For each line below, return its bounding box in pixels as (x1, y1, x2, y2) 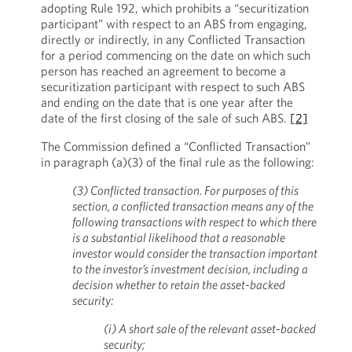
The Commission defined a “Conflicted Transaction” (40, 138, 310, 154)
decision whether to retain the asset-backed (71, 277, 285, 292)
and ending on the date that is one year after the (40, 94, 293, 110)
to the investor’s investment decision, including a (71, 261, 308, 277)
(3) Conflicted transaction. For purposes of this (71, 182, 299, 198)
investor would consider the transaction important (71, 245, 317, 261)
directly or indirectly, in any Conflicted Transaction (40, 31, 305, 47)
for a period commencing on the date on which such (40, 47, 310, 63)
